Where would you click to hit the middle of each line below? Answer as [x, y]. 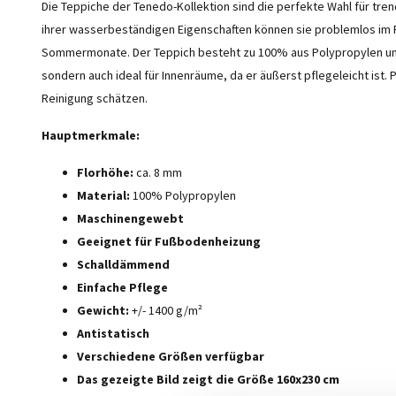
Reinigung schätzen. [95, 98]
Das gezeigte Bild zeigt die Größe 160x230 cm [208, 379]
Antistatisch [113, 333]
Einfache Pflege [122, 287]
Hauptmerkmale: [91, 135]
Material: [103, 195]
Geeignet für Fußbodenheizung [169, 241]
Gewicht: [103, 310]
